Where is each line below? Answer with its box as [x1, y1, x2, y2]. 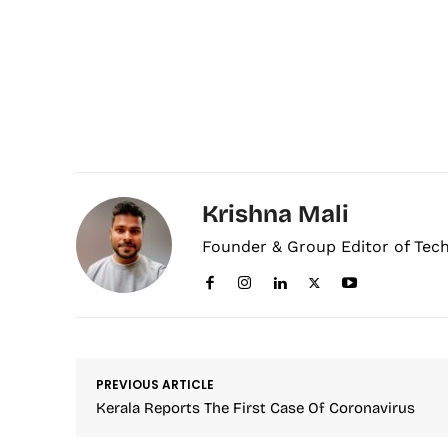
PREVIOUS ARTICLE [96, 375, 214, 393]
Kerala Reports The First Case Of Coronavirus [96, 398, 415, 417]
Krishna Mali [202, 199, 349, 228]
